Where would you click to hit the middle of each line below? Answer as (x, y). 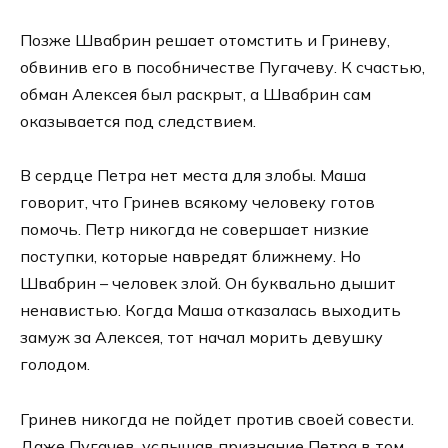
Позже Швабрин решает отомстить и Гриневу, (205, 40)
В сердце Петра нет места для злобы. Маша (193, 175)
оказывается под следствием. (138, 121)
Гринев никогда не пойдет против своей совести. (217, 418)
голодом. (55, 364)
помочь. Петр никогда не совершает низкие (194, 229)
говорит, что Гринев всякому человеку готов (197, 202)
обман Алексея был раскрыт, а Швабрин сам (195, 94)
